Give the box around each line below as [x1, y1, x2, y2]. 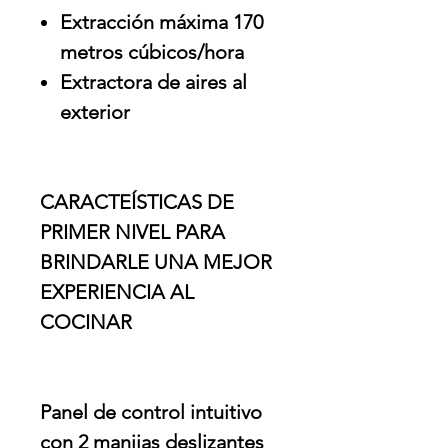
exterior [60, 100, 130, 125]
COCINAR [40, 310, 132, 335]
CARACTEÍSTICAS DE [40, 190, 234, 215]
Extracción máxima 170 [60, 10, 263, 35]
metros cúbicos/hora [60, 40, 244, 65]
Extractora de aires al [60, 70, 247, 95]
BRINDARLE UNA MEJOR [40, 250, 272, 275]
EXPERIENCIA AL [40, 280, 194, 305]
